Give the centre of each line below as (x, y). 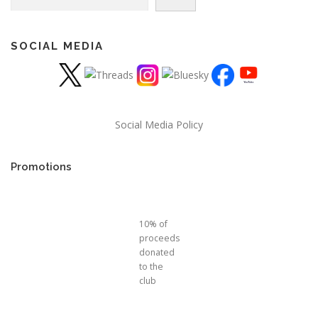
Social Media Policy (159, 124)
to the (151, 266)
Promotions (41, 166)
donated (157, 252)
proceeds (159, 238)
